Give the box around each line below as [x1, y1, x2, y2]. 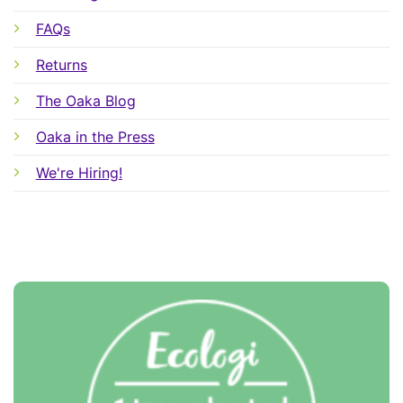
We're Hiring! [35, 163, 122, 182]
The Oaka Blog [35, 91, 136, 110]
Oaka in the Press [35, 127, 155, 146]
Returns [35, 55, 87, 74]
